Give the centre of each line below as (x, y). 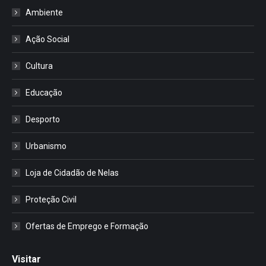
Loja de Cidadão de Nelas (72, 172)
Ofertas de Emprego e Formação (87, 226)
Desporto (43, 119)
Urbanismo (46, 146)
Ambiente (44, 12)
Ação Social (47, 39)
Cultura (39, 66)
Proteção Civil (51, 199)
